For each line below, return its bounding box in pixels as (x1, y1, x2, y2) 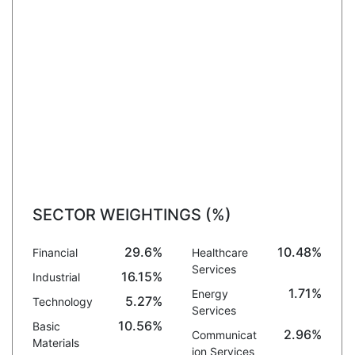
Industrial (32, 270, 80, 284)
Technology (32, 295, 93, 308)
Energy (191, 287, 228, 300)
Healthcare (191, 246, 248, 259)
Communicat (191, 328, 257, 342)
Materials (32, 336, 79, 349)
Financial (32, 246, 78, 259)
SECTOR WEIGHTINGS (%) (32, 205, 231, 224)
